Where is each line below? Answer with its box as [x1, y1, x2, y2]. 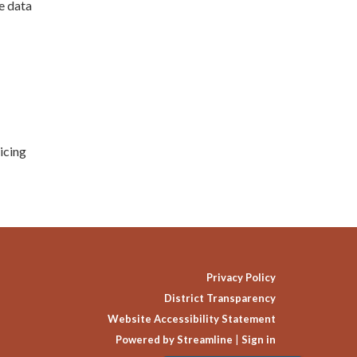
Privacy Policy [206, 270, 276, 284]
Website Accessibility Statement [108, 312, 276, 325]
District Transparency [164, 291, 276, 304]
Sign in [241, 332, 276, 346]
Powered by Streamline [116, 332, 233, 346]
